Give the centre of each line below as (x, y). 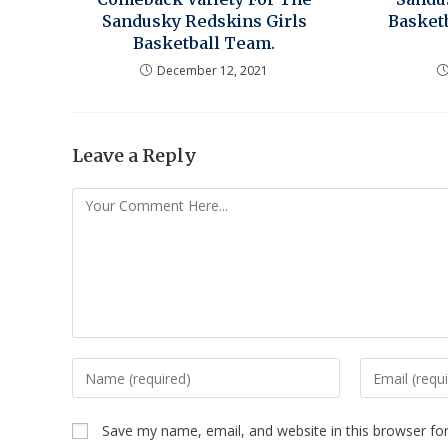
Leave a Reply (134, 156)
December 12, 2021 (213, 71)
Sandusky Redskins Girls (204, 21)
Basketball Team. (204, 43)
